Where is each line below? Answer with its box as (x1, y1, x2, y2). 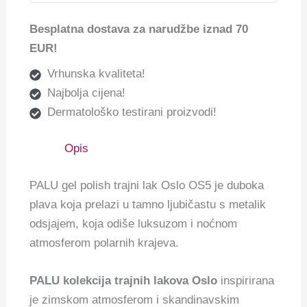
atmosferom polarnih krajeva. (29, 236, 180, 249)
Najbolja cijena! (47, 86, 125, 99)
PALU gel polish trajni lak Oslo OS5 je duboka (29, 178, 265, 192)
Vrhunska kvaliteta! (47, 66, 145, 80)
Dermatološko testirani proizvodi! (47, 105, 217, 119)
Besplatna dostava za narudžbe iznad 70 (29, 23, 249, 36)
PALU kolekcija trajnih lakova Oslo (29, 274, 218, 288)
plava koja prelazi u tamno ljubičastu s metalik (29, 197, 267, 211)
